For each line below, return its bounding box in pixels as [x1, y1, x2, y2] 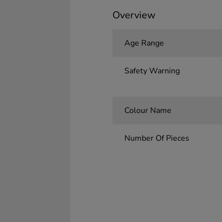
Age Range [124, 38, 164, 49]
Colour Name [124, 105, 171, 116]
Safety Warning [124, 65, 180, 76]
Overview [112, 8, 156, 22]
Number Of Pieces [124, 133, 189, 144]
